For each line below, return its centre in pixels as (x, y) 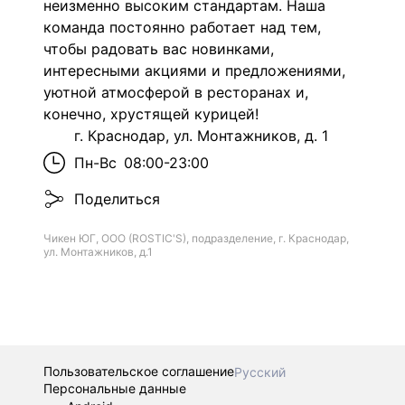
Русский (260, 372)
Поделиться (117, 198)
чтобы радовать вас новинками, (159, 48)
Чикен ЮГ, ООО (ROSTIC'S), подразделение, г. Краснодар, (196, 238)
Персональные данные (115, 388)
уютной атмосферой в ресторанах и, (176, 92)
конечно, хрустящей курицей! (151, 113)
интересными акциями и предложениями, (194, 70)
